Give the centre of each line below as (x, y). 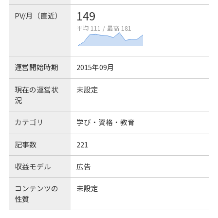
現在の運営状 (37, 89)
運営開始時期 (37, 67)
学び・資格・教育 (105, 122)
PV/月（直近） (39, 15)
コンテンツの (37, 188)
